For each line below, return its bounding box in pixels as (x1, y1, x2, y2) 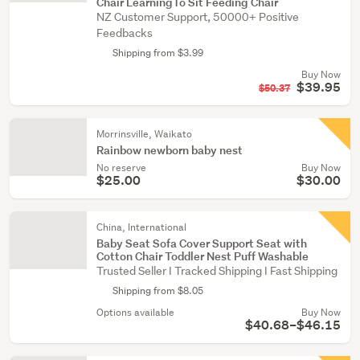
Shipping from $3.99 (112, 46, 203, 59)
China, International (96, 220, 186, 234)
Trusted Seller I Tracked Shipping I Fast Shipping (96, 264, 337, 278)
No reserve (96, 161, 146, 174)
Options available (96, 305, 174, 319)
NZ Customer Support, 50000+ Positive (96, 10, 299, 24)
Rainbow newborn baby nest (96, 142, 243, 157)
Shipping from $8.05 (112, 284, 203, 297)
